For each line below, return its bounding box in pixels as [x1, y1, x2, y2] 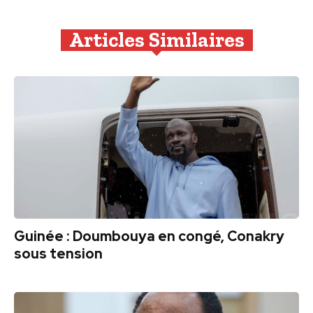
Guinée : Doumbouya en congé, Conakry [14, 227, 284, 246]
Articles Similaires [68, 27, 245, 53]
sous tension [14, 245, 103, 263]
